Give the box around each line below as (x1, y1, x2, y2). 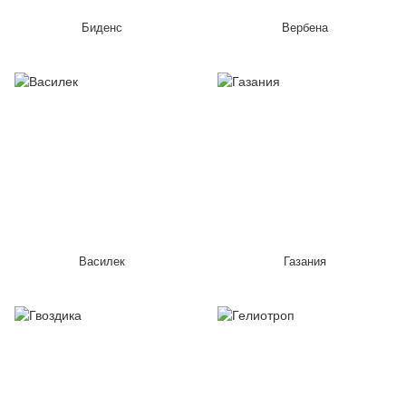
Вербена (281, 21, 328, 34)
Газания (283, 255, 326, 268)
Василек (78, 255, 125, 268)
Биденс (81, 21, 122, 34)
